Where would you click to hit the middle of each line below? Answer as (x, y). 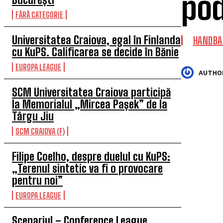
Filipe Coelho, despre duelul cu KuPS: (91, 157)
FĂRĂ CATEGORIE (39, 15)
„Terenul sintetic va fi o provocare (87, 168)
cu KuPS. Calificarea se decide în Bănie (95, 52)
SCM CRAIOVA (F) (40, 131)
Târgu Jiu (33, 116)
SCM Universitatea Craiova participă (91, 92)
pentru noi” (37, 180)
